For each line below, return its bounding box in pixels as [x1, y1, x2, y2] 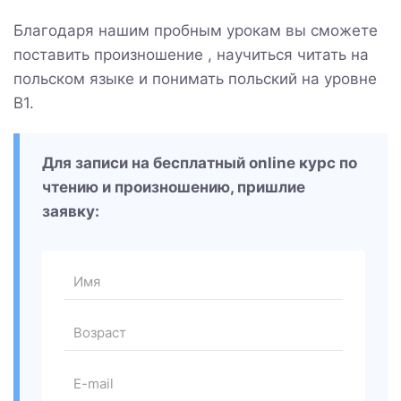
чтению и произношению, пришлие [42, 177, 305, 196]
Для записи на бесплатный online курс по [42, 153, 357, 172]
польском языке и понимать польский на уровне [13, 69, 377, 88]
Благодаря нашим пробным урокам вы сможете [13, 21, 378, 39]
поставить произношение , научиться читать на [13, 45, 369, 64]
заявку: [42, 201, 99, 220]
